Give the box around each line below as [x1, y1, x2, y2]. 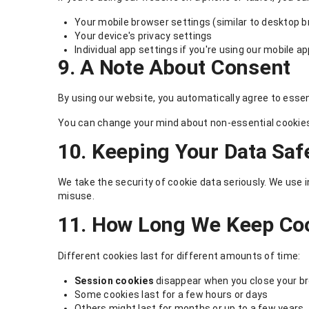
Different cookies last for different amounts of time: [58, 250, 301, 261]
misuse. [58, 190, 94, 202]
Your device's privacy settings [74, 30, 212, 41]
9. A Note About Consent [58, 54, 291, 79]
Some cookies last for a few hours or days [74, 288, 268, 300]
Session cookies [74, 275, 154, 286]
